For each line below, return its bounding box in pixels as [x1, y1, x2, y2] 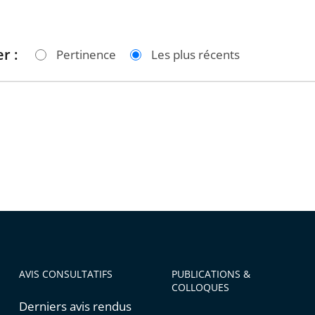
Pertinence [56, 46, 116, 63]
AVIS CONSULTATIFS [18, 267, 112, 281]
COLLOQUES [171, 281, 229, 294]
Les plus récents [151, 46, 240, 63]
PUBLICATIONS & [171, 267, 250, 281]
